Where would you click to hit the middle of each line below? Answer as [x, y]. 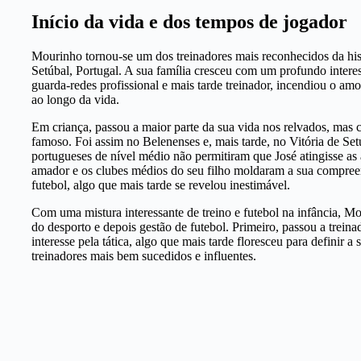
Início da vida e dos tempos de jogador [189, 21]
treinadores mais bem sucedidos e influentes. [143, 255]
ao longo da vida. [78, 99]
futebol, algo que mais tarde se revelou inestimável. [164, 185]
